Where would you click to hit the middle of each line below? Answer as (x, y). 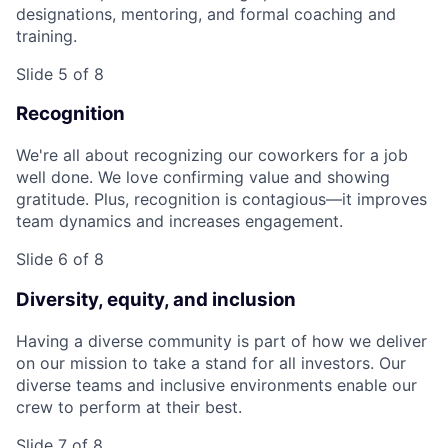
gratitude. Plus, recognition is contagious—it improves (221, 199)
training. (46, 35)
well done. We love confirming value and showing (203, 177)
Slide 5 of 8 (60, 73)
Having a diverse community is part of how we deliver (221, 340)
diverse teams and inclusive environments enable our (216, 384)
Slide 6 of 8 (60, 259)
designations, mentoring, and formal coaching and (206, 13)
